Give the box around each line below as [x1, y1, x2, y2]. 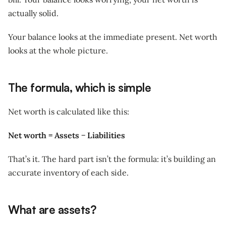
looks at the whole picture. [8, 45, 108, 55]
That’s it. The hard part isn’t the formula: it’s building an [8, 153, 216, 164]
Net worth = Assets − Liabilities [8, 130, 125, 140]
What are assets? [8, 202, 96, 216]
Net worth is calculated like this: [8, 106, 129, 117]
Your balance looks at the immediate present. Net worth [8, 31, 217, 42]
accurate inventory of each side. [8, 167, 129, 178]
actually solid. [8, 8, 59, 18]
